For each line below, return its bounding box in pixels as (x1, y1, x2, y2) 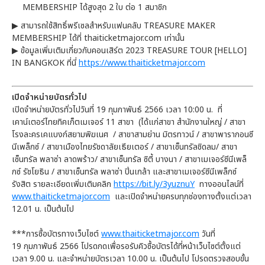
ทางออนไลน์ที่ (195, 177, 246, 190)
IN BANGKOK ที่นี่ (12, 56, 79, 69)
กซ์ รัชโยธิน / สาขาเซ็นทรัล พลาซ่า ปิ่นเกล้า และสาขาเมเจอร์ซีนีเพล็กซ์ (12, 165, 237, 178)
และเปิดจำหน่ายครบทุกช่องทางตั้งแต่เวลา (110, 190, 251, 203)
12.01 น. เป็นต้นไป (12, 202, 74, 215)
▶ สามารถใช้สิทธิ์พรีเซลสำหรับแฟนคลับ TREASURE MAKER (12, 19, 215, 32)
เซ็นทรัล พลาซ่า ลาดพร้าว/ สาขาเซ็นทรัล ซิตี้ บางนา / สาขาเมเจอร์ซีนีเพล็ (12, 153, 247, 166)
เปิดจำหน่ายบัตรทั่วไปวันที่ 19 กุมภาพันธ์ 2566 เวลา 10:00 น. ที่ (12, 103, 222, 116)
